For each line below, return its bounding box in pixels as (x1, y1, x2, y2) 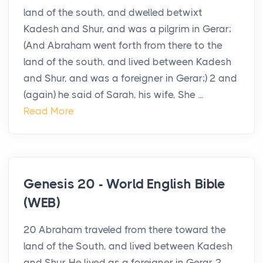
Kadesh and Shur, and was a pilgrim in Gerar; (23, 23, 231, 35)
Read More (23, 105, 74, 117)
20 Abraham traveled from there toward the (23, 224, 226, 236)
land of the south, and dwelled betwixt (23, 6, 203, 19)
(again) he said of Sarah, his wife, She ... (23, 89, 203, 101)
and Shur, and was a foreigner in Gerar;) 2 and (23, 72, 237, 85)
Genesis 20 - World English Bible (23, 176, 225, 193)
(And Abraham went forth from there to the (23, 39, 222, 52)
